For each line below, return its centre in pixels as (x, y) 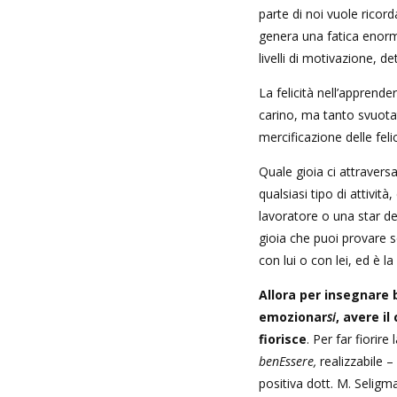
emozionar (293, 316)
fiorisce (283, 339)
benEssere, (288, 361)
